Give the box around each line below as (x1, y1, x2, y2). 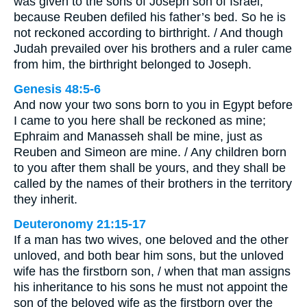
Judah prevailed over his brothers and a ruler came (14, 41, 292, 56)
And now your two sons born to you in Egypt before (14, 97, 293, 112)
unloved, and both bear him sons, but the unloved (14, 248, 284, 262)
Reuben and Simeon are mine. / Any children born (14, 145, 286, 159)
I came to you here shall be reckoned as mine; (14, 113, 266, 127)
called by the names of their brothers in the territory (14, 176, 292, 191)
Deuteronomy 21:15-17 (14, 217, 146, 231)
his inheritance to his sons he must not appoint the (14, 280, 288, 294)
